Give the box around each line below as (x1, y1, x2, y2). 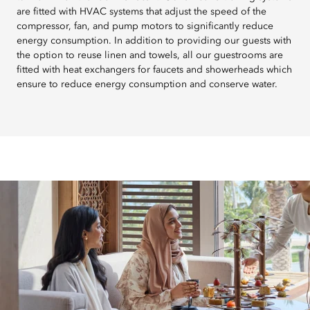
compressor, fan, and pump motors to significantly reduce (17, 21, 273, 31)
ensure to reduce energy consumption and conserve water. (17, 80, 277, 89)
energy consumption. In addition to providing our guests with (17, 36, 291, 46)
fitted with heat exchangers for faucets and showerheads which (17, 65, 292, 75)
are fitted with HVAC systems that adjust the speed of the (17, 7, 266, 17)
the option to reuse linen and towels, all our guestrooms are (17, 51, 283, 60)
